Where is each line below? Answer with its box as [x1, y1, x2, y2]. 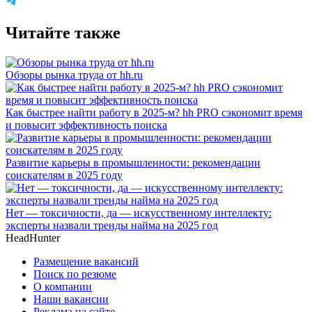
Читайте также [6, 23, 120, 42]
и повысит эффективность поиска [6, 118, 167, 131]
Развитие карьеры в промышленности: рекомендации [6, 156, 260, 169]
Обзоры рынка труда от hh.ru [6, 68, 143, 81]
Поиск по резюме [33, 267, 116, 280]
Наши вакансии [33, 292, 109, 305]
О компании [33, 280, 92, 292]
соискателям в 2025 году [6, 169, 123, 181]
